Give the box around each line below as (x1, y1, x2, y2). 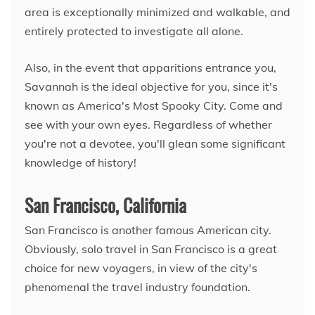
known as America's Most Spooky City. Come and (25, 98, 283, 112)
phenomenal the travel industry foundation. (25, 279, 250, 294)
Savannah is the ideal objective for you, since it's (25, 79, 278, 94)
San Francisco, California (25, 191, 186, 219)
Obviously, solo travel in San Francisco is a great (25, 241, 277, 256)
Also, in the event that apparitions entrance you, (25, 60, 276, 75)
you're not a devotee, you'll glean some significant (25, 136, 285, 150)
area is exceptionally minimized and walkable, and (25, 4, 290, 19)
